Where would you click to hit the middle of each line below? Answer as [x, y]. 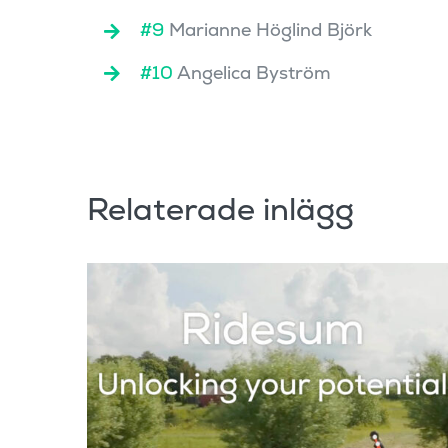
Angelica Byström [252, 72]
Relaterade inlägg [220, 209]
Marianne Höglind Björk [268, 30]
